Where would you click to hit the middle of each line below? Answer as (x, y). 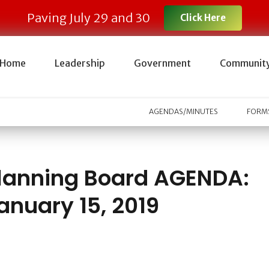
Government (162, 63)
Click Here (203, 18)
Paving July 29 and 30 (89, 18)
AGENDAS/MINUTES (184, 112)
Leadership (80, 63)
